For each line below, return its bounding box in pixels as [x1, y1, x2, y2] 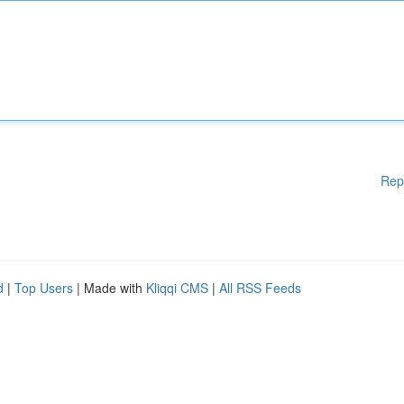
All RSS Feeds [219, 279, 301, 297]
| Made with [73, 279, 146, 297]
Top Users [14, 279, 73, 297]
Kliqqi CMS [146, 279, 208, 297]
